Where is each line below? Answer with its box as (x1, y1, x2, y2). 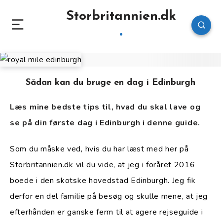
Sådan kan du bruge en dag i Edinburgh (26, 78, 195, 87)
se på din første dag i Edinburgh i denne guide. (10, 117, 200, 128)
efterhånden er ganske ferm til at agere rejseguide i (10, 206, 203, 218)
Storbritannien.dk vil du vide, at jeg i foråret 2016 (10, 159, 195, 170)
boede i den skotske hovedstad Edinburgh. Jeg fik (10, 175, 196, 186)
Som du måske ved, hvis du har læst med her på (10, 143, 189, 154)
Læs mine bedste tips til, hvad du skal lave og (10, 102, 201, 112)
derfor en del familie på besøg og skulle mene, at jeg (10, 190, 208, 202)
